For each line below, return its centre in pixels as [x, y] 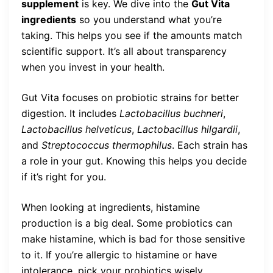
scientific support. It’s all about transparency [124, 51]
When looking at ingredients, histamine [111, 207]
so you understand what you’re [149, 19]
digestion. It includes [70, 113]
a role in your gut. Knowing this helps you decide [134, 161]
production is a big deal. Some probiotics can [127, 223]
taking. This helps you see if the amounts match [132, 35]
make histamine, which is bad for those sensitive [133, 239]
